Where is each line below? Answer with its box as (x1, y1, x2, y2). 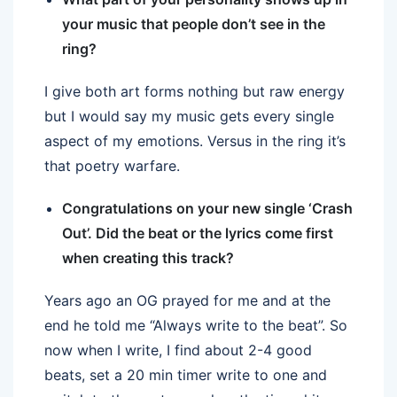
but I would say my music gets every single (44, 106, 334, 125)
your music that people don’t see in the (62, 14, 325, 33)
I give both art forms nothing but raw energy (44, 82, 345, 100)
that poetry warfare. (44, 156, 184, 175)
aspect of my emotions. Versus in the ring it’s (44, 131, 346, 150)
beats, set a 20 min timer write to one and (44, 365, 327, 384)
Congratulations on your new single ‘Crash (62, 198, 353, 217)
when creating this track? (62, 248, 234, 267)
